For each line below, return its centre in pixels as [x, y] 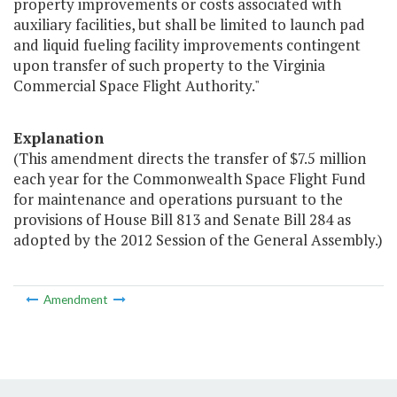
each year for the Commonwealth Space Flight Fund [190, 179]
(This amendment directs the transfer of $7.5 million [190, 159]
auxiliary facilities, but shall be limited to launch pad [189, 25]
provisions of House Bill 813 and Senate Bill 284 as [182, 220]
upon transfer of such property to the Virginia [169, 66]
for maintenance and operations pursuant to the [178, 199]
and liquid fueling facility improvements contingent [187, 45]
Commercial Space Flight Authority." [136, 86]
